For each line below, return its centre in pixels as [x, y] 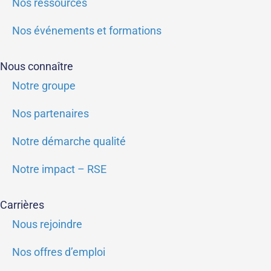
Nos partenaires [51, 114]
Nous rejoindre [47, 224]
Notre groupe [44, 86]
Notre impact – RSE [59, 169]
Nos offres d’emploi [59, 252]
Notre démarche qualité [69, 142]
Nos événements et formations [87, 31]
